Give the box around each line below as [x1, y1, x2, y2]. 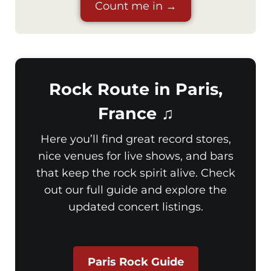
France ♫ [97, 103, 174, 124]
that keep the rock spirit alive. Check [36, 166, 235, 180]
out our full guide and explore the [44, 183, 227, 197]
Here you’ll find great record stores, [40, 132, 231, 146]
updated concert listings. [68, 200, 203, 214]
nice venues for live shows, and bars [38, 149, 233, 163]
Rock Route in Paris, [48, 79, 223, 100]
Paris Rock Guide [87, 255, 184, 269]
